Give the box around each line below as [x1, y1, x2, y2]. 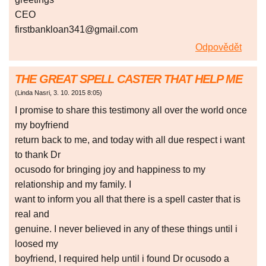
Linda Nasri [17, 89, 50, 97]
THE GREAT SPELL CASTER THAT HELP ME [15, 72, 242, 86]
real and [15, 209, 49, 220]
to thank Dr [15, 150, 61, 160]
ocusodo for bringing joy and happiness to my [15, 164, 205, 175]
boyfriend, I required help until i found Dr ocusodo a [15, 254, 229, 264]
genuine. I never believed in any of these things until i [15, 224, 237, 235]
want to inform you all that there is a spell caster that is [15, 194, 240, 205]
